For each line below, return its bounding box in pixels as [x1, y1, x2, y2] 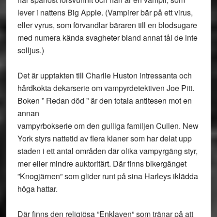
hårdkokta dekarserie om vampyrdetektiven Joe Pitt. [17, 82, 194, 93]
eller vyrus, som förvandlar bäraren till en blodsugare [17, 19, 197, 31]
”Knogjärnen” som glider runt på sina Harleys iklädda [17, 170, 198, 182]
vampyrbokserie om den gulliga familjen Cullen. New [17, 120, 199, 131]
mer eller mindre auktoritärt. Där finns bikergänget [17, 158, 186, 169]
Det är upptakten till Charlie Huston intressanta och [17, 70, 192, 81]
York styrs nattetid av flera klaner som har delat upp [17, 133, 192, 144]
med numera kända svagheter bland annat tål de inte [17, 32, 198, 43]
